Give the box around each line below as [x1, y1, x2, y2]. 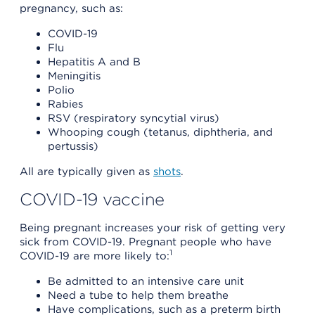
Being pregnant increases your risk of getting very [20, 221, 285, 234]
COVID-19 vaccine [20, 188, 165, 210]
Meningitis [48, 69, 101, 82]
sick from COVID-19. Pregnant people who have [20, 235, 271, 248]
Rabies [48, 97, 83, 110]
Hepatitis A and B [48, 55, 141, 68]
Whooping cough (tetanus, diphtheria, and [48, 125, 273, 139]
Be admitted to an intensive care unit [48, 274, 244, 288]
